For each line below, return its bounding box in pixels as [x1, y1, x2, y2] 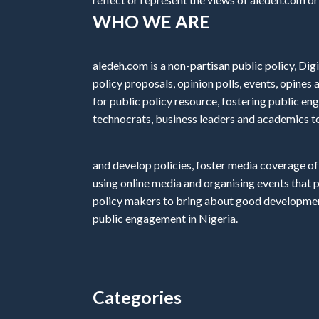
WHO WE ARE [93, 11, 210, 33]
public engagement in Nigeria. [93, 211, 238, 226]
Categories [93, 286, 182, 308]
